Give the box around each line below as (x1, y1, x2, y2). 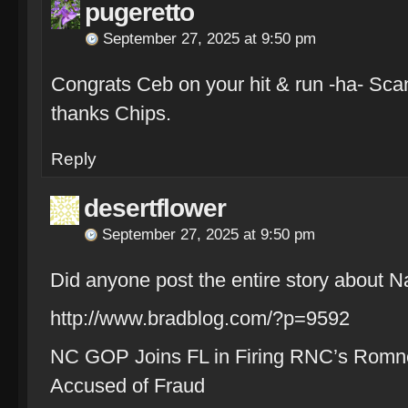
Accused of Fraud (50, 374, 205, 397)
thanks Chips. (51, 102, 171, 125)
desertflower (84, 194, 226, 222)
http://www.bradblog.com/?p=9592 (50, 307, 350, 330)
